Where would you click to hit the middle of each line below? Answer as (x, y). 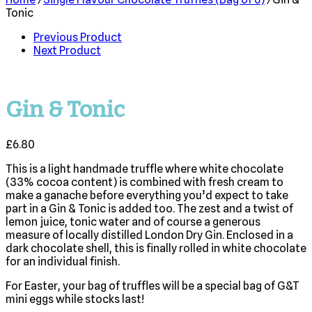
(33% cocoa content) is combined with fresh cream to (145, 182)
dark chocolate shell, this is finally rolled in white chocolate (156, 248)
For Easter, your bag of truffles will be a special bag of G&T (153, 286)
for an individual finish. (63, 261)
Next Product (67, 50)
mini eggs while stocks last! (75, 299)
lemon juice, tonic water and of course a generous (133, 221)
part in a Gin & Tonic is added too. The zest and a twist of (149, 208)
